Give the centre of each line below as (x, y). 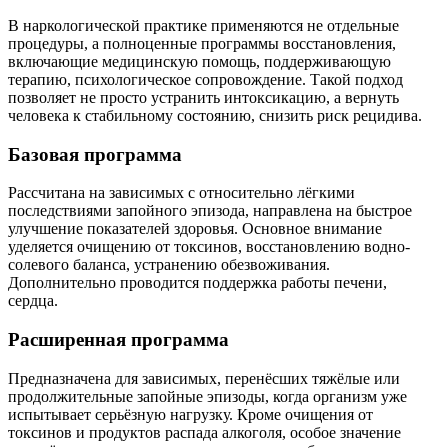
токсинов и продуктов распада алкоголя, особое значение (204, 432)
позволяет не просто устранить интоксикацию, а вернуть (203, 97)
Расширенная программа (118, 339)
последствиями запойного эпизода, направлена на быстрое (210, 211)
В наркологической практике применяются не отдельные (203, 25)
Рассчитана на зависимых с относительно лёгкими (181, 193)
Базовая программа (95, 154)
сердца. (33, 301)
